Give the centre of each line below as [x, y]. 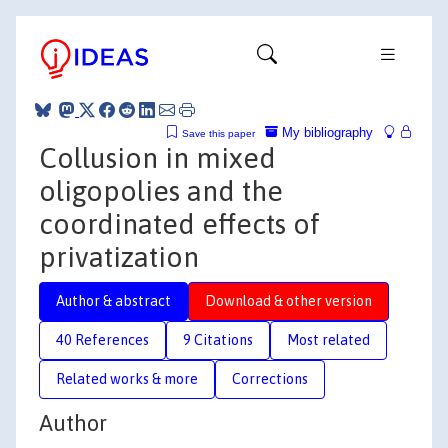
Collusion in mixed [157, 157]
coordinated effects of [179, 223]
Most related [328, 339]
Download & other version [288, 300]
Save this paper [218, 133]
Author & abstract [113, 300]
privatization [119, 256]
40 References [102, 339]
